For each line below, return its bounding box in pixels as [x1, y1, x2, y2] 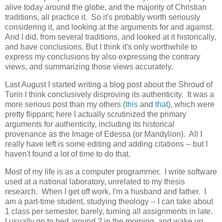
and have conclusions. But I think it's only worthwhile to [5, 43, 197, 52]
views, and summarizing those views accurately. [5, 62, 173, 71]
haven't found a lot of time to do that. [5, 149, 130, 158]
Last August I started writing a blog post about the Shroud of [5, 80, 213, 89]
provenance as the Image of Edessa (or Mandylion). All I [5, 129, 202, 138]
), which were [168, 100, 215, 109]
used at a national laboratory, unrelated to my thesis [5, 177, 185, 186]
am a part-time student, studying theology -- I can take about [5, 197, 213, 206]
